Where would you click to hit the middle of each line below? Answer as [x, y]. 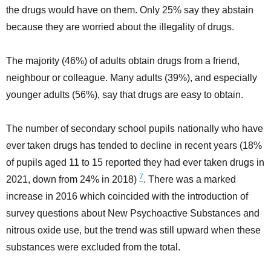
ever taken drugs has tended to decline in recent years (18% [134, 146]
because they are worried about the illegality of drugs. [120, 27]
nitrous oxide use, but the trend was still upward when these [133, 230]
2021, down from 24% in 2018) [73, 180]
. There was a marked [190, 180]
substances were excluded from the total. [93, 247]
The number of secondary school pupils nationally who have [135, 129]
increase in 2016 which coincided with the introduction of [127, 197]
